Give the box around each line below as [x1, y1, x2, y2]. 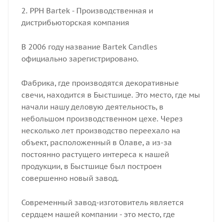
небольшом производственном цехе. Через [21, 113, 183, 123]
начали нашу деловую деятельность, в [21, 102, 164, 111]
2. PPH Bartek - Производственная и [21, 5, 153, 15]
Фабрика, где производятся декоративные [21, 78, 179, 88]
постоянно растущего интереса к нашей [21, 149, 169, 159]
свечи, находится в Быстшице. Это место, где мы [21, 90, 200, 100]
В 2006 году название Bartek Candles [21, 42, 157, 52]
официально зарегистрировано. [21, 54, 139, 63]
